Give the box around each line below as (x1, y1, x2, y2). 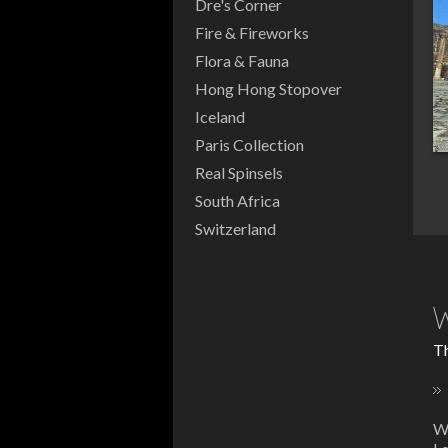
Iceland (195, 107, 245, 126)
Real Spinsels (195, 163, 283, 182)
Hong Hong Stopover (195, 79, 342, 98)
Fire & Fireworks (195, 23, 309, 42)
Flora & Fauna (195, 51, 289, 70)
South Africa (195, 191, 280, 210)
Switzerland (195, 219, 276, 238)
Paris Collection (195, 135, 304, 154)
